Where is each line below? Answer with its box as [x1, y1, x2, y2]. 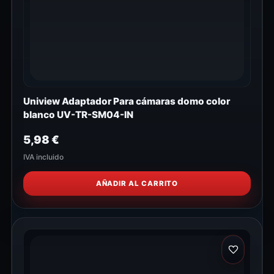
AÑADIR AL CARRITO [95, 179, 179, 188]
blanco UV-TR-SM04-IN [23, 109, 133, 120]
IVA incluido [23, 152, 64, 162]
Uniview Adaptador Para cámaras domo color [23, 95, 230, 107]
